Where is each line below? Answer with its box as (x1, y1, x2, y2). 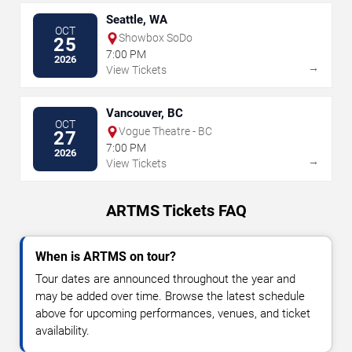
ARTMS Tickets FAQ (105, 201, 247, 221)
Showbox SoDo (119, 31, 192, 45)
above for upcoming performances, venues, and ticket (35, 306, 310, 321)
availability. (35, 324, 90, 339)
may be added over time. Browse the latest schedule (35, 289, 305, 304)
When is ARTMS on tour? (35, 249, 176, 265)
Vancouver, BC (106, 106, 183, 121)
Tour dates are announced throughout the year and (35, 272, 295, 287)
